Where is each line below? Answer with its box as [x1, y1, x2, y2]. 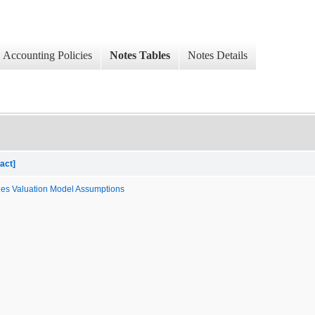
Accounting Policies [3, 49, 92, 62]
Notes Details [188, 49, 247, 62]
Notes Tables [110, 49, 170, 62]
